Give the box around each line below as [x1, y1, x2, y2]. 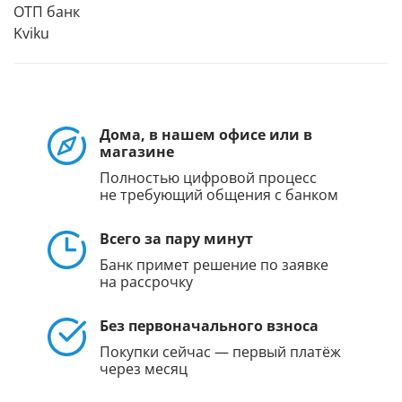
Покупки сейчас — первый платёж [99, 344, 341, 362]
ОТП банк [13, 4, 80, 22]
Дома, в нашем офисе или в [99, 127, 312, 144]
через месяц [99, 361, 188, 379]
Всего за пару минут [99, 231, 253, 249]
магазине [99, 144, 174, 162]
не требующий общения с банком [99, 187, 338, 205]
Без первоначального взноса [99, 318, 319, 336]
